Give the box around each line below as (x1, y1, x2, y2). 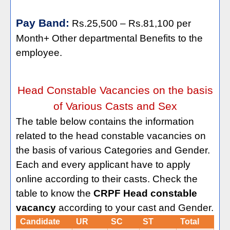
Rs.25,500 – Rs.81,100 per (72, 18, 191, 29)
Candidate (20, 217, 61, 226)
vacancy (16, 202, 56, 214)
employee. (16, 47, 62, 59)
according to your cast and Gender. (56, 202, 214, 214)
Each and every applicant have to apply (16, 159, 190, 170)
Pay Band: (16, 17, 69, 30)
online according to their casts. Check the (16, 174, 198, 185)
